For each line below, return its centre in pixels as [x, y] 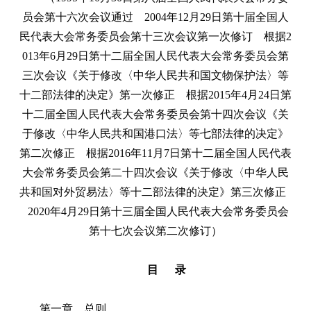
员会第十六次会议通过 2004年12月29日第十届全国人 [155, 17]
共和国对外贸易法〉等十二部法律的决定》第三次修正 [155, 192]
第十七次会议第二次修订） [155, 230]
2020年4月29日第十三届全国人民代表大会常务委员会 [155, 211]
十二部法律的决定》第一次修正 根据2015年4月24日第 [155, 94]
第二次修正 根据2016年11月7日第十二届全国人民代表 [155, 153]
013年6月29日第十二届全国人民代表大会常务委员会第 [155, 56]
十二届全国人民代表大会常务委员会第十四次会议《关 [155, 114]
